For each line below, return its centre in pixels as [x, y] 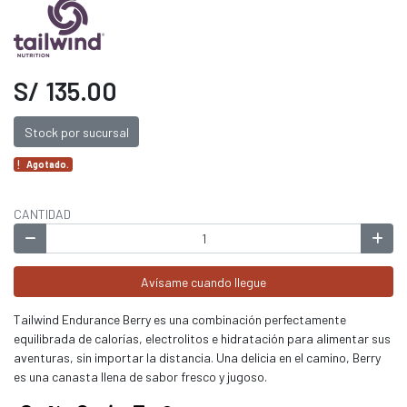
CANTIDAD [42, 213]
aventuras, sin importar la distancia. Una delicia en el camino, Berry [197, 357]
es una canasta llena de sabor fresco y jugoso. [140, 376]
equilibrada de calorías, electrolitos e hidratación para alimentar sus [202, 338]
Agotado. [48, 164]
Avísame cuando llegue [203, 282]
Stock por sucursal [76, 132]
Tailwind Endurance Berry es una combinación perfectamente [180, 319]
